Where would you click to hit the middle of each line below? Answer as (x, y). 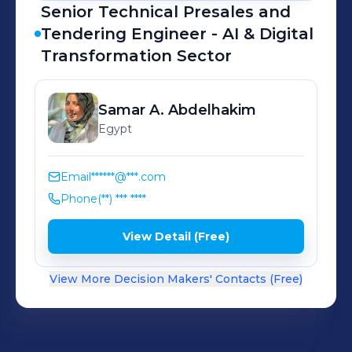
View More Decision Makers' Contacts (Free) (176, 279)
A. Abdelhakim (203, 110)
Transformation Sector (136, 56)
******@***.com (128, 177)
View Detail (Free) (176, 236)
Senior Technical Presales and (166, 12)
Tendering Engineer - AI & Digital (177, 34)
